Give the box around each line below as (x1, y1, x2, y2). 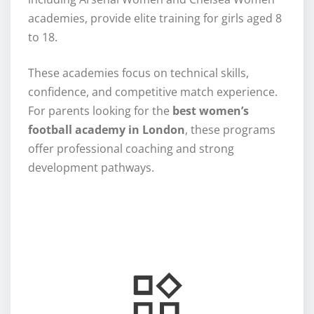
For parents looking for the (28, 102, 172, 118)
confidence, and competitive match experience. (28, 83, 278, 100)
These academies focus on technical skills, (28, 64, 249, 81)
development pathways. (28, 159, 154, 175)
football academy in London (28, 121, 185, 137)
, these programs (185, 121, 275, 137)
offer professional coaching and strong (28, 140, 234, 156)
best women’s (172, 102, 249, 118)
